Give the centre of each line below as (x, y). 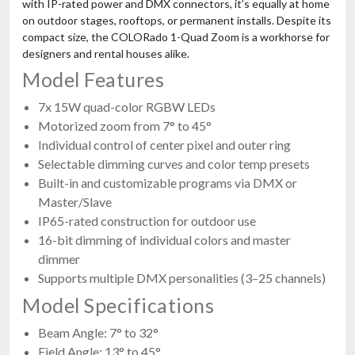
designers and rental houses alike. (106, 53)
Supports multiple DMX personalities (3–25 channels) (182, 277)
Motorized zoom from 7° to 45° (125, 125)
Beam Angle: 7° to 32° (98, 332)
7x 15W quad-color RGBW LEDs (127, 106)
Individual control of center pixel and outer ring (164, 144)
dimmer (59, 258)
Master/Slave (75, 201)
